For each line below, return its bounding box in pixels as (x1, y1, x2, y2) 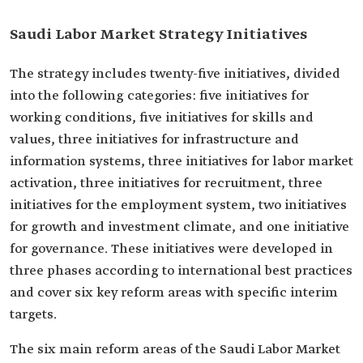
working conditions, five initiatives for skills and (10, 109, 314, 126)
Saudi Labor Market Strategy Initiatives (10, 25, 307, 45)
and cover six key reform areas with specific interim (10, 284, 338, 301)
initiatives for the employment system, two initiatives (10, 197, 347, 214)
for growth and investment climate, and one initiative (10, 219, 349, 236)
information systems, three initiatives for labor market (10, 153, 353, 170)
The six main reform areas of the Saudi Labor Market (10, 341, 340, 358)
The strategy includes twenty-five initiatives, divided (10, 66, 340, 83)
